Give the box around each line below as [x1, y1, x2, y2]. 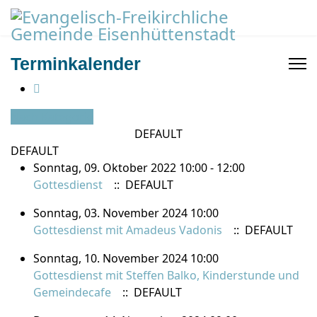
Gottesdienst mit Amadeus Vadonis [33, 222, 222, 238]
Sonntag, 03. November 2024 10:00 [33, 205, 219, 221]
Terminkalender [11, 54, 141, 74]
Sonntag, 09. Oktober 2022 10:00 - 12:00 [33, 160, 245, 175]
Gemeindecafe [33, 284, 111, 300]
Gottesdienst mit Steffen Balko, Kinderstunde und [33, 267, 299, 283]
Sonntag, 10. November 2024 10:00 [33, 250, 219, 266]
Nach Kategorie [11, 109, 93, 125]
